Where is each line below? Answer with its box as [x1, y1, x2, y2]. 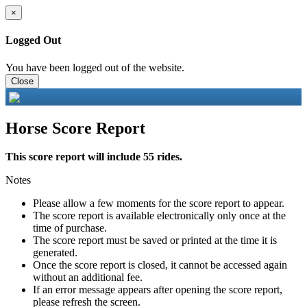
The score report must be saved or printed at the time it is [33, 234, 277, 247]
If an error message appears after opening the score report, [33, 284, 282, 296]
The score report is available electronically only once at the [33, 210, 286, 222]
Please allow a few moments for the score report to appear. [33, 197, 284, 210]
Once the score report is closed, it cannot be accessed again [33, 259, 287, 271]
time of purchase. [33, 222, 107, 234]
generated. [33, 247, 77, 259]
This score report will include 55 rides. [5, 151, 182, 163]
